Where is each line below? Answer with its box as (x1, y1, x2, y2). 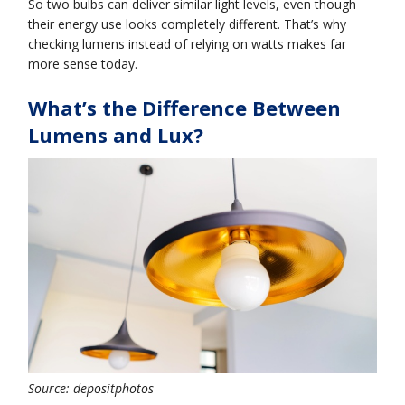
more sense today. (28, 54, 138, 72)
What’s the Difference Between (28, 93, 342, 121)
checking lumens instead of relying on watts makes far (28, 34, 347, 52)
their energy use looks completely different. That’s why (28, 14, 347, 33)
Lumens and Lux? (28, 120, 204, 148)
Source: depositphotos (28, 379, 155, 397)
